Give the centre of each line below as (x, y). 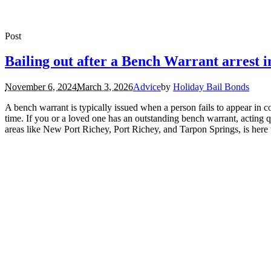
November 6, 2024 (41, 87)
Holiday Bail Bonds (211, 87)
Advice (147, 87)
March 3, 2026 (105, 87)
